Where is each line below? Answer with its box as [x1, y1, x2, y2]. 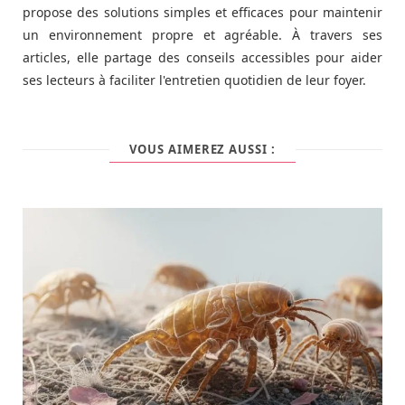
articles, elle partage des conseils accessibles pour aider [23, 49, 382, 67]
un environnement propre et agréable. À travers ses [23, 26, 382, 44]
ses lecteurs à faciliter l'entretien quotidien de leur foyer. [23, 71, 366, 89]
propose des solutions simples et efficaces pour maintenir [23, 4, 382, 22]
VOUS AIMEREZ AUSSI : [128, 141, 277, 158]
